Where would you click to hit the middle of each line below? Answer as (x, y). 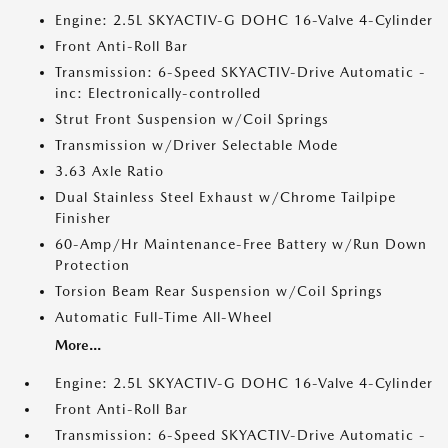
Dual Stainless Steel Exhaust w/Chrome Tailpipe (225, 197)
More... (78, 345)
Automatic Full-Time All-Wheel (163, 317)
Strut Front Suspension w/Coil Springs (192, 119)
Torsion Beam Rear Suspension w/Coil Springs (219, 291)
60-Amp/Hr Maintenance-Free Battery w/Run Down (241, 244)
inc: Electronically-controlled (158, 93)
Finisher (83, 218)
